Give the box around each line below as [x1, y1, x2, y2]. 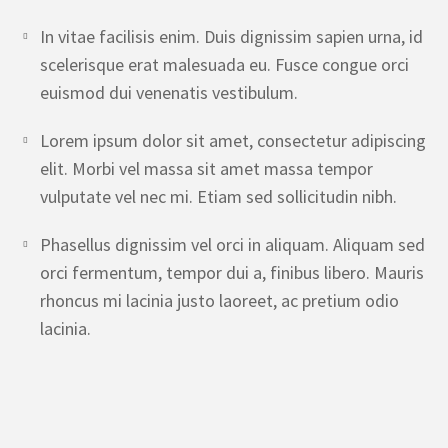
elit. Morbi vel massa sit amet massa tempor [40, 157, 373, 180]
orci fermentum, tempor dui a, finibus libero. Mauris [40, 261, 424, 284]
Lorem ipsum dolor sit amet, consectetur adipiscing [40, 129, 426, 152]
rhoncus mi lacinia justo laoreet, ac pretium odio [40, 289, 399, 312]
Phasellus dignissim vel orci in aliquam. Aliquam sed [40, 233, 425, 256]
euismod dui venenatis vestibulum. [40, 81, 298, 104]
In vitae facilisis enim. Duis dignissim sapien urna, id [40, 25, 423, 48]
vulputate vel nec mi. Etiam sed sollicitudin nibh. [40, 185, 397, 208]
